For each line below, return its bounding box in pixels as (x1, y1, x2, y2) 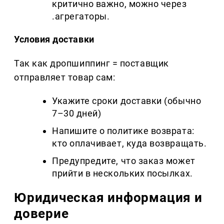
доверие (14, 206, 69, 221)
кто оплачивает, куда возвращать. (52, 138, 207, 149)
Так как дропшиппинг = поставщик (14, 58, 169, 69)
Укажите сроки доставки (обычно (52, 95, 201, 106)
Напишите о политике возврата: (52, 125, 194, 136)
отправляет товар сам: (14, 72, 115, 83)
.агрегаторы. (52, 11, 110, 22)
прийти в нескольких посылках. (52, 168, 193, 179)
